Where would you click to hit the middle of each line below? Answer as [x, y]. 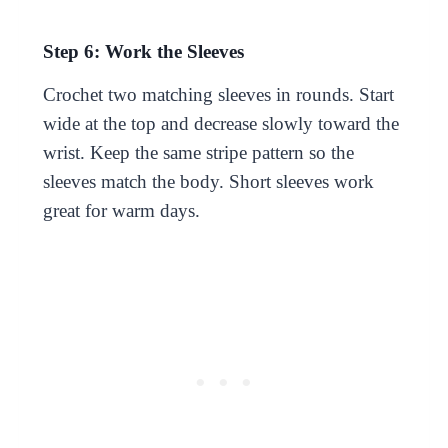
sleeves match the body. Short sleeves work [208, 181]
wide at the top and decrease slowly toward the [220, 123]
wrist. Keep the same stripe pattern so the [198, 152]
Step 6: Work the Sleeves [143, 51]
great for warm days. [121, 210]
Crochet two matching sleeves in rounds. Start [218, 94]
